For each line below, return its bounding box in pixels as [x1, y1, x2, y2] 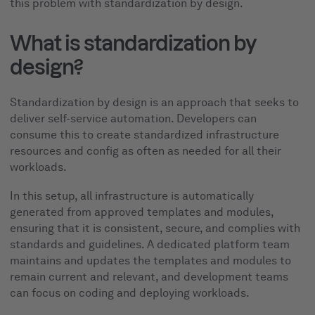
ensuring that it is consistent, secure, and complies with [10, 221, 301, 235]
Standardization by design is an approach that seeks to [10, 96, 300, 110]
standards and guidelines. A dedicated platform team [10, 237, 290, 251]
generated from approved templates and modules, [10, 205, 274, 219]
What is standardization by [10, 32, 257, 54]
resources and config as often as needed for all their [10, 144, 282, 158]
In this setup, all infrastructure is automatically [10, 188, 255, 202]
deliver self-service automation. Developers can [10, 112, 257, 126]
